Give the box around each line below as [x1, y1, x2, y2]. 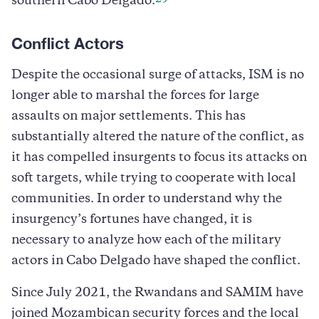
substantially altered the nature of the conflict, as [11, 131, 304, 143]
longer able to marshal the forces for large [11, 90, 259, 102]
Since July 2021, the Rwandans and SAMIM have [11, 287, 303, 299]
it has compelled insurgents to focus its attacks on [11, 152, 307, 164]
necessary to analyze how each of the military [11, 234, 281, 246]
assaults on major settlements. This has [11, 110, 246, 122]
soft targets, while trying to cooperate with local [11, 172, 296, 184]
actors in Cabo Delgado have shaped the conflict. [11, 255, 303, 267]
